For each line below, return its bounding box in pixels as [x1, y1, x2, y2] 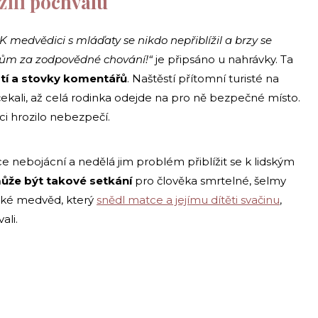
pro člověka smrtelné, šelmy [132, 173, 286, 187]
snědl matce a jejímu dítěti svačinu [97, 192, 280, 207]
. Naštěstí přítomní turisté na [127, 71, 279, 85]
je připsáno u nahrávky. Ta [153, 52, 293, 66]
